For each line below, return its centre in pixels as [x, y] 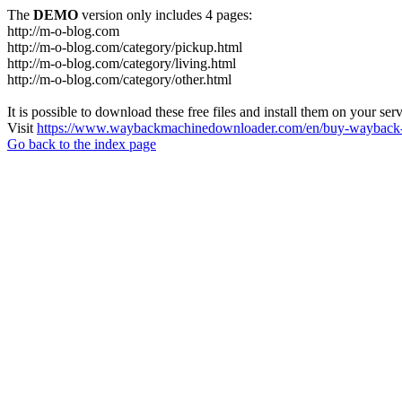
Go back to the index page [82, 144]
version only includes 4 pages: [165, 15]
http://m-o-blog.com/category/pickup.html [125, 47]
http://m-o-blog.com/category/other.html [119, 79]
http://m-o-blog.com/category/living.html [122, 63]
